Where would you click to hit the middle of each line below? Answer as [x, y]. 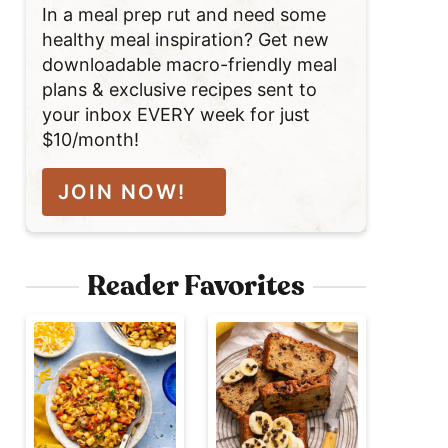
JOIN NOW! [122, 191]
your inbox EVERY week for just [176, 114]
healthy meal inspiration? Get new [185, 39]
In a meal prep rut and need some [184, 14]
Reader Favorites [196, 286]
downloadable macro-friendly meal [189, 64]
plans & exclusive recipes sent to [179, 89]
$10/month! [90, 139]
